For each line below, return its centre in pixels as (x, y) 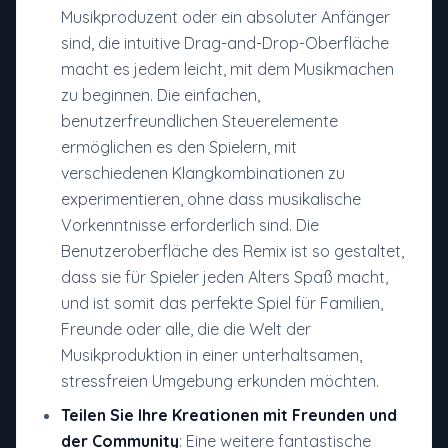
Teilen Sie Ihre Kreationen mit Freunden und (229, 415)
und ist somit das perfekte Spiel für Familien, (222, 303)
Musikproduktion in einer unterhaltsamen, (211, 355)
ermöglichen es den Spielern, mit (179, 147)
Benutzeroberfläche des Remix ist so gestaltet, (232, 251)
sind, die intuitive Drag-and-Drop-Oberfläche (225, 43)
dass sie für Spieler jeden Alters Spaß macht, (224, 277)
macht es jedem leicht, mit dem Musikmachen (227, 69)
